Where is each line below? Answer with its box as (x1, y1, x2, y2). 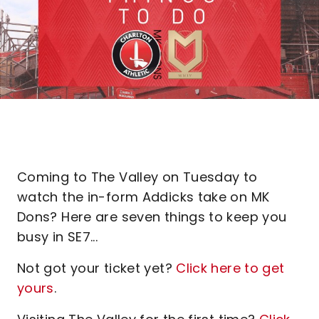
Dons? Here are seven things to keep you (17, 208, 287, 226)
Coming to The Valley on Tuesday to (17, 168, 258, 186)
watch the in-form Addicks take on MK (17, 188, 270, 206)
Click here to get (176, 259, 285, 277)
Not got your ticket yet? (17, 259, 177, 277)
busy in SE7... (17, 228, 98, 246)
